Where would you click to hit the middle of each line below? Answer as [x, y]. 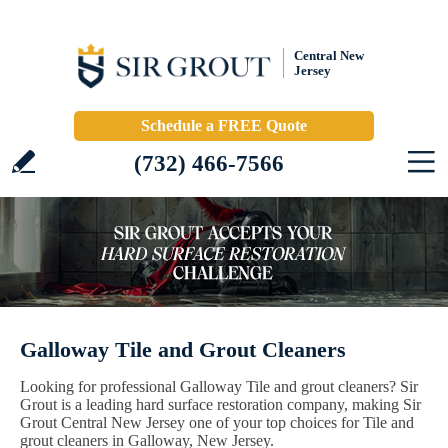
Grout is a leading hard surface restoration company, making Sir [220, 404]
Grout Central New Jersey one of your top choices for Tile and [217, 422]
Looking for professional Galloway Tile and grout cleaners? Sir [219, 386]
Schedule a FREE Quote [224, 125]
